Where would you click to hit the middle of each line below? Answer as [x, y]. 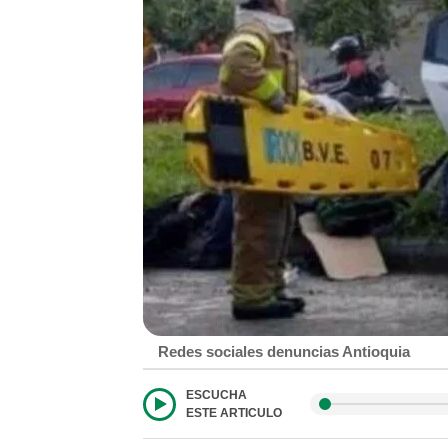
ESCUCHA [216, 395]
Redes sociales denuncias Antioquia [284, 351]
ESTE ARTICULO [234, 413]
